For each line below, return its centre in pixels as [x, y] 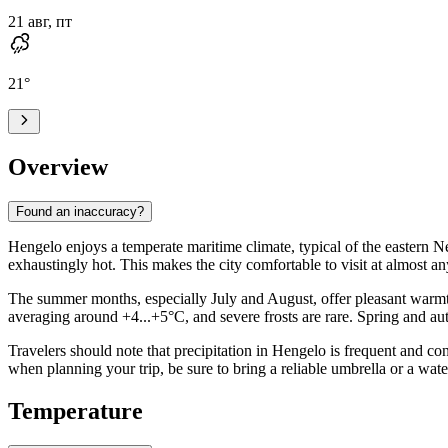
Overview [58, 166]
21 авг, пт [40, 21]
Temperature [75, 410]
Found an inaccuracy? [80, 211]
